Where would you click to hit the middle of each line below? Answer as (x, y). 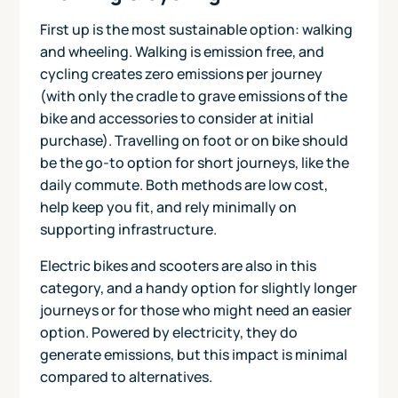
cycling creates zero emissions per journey (181, 73)
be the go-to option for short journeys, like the (194, 162)
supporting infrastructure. (128, 229)
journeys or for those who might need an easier (195, 310)
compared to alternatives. (126, 376)
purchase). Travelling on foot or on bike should (194, 140)
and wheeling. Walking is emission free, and (182, 51)
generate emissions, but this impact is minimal (193, 354)
